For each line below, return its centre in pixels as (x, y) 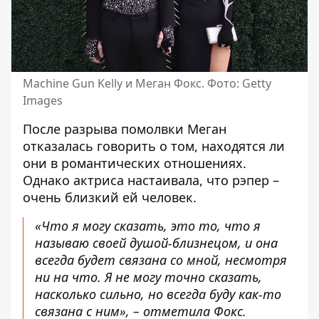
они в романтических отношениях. (135, 163)
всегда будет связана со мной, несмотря (161, 260)
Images (43, 101)
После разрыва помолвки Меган (125, 129)
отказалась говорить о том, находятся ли (154, 146)
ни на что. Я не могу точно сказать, (148, 277)
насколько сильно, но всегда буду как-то (158, 294)
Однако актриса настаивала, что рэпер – (151, 181)
